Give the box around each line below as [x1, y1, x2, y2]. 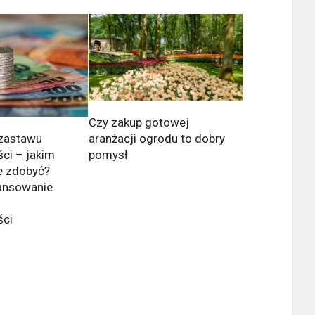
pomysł [88, 148, 128, 162]
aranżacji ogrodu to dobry [88, 131, 225, 146]
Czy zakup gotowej [88, 115, 189, 130]
